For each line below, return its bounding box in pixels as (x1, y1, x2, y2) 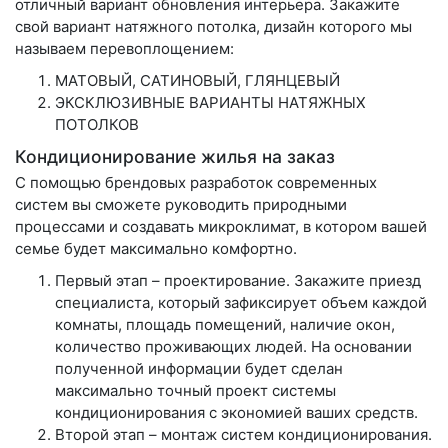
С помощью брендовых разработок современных (15, 172, 377, 192)
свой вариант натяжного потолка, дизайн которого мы (15, 16, 412, 36)
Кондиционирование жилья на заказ (15, 145, 335, 167)
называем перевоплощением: (15, 38, 234, 58)
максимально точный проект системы (55, 380, 336, 400)
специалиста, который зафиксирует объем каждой (55, 292, 427, 312)
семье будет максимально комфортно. (15, 238, 297, 258)
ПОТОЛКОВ (55, 114, 139, 134)
